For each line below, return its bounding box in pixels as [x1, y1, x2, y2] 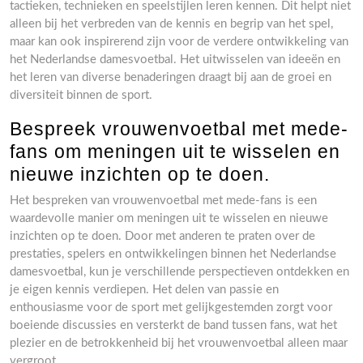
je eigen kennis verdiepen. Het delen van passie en [10, 284, 279, 296]
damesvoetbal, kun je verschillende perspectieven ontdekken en [10, 266, 349, 278]
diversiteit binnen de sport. [10, 89, 152, 101]
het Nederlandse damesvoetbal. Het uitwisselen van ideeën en [10, 53, 340, 66]
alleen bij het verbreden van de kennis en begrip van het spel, [10, 18, 333, 30]
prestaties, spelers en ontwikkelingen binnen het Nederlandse [10, 248, 336, 260]
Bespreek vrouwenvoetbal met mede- [10, 118, 348, 139]
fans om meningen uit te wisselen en [10, 141, 340, 162]
